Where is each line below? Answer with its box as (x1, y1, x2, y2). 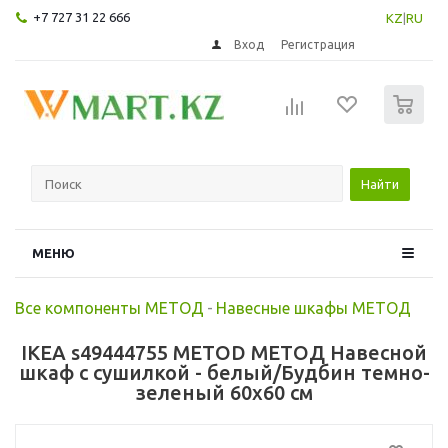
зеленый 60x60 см (135, 380, 313, 404)
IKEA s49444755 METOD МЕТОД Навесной (21, 340, 427, 364)
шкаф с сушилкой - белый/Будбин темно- (18, 360, 430, 384)
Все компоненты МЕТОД (15, 298, 204, 317)
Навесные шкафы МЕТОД (216, 298, 411, 317)
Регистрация (281, 37, 356, 51)
